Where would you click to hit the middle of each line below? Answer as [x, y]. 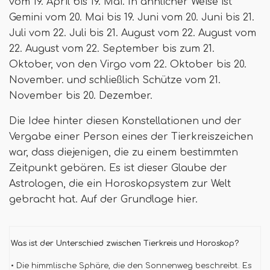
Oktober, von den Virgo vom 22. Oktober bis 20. [128, 64]
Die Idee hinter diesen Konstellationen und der [125, 121]
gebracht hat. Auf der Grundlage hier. [103, 199]
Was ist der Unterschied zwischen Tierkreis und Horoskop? [125, 243]
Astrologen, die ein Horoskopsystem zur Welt [120, 184]
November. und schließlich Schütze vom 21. [115, 80]
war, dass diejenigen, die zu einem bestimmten [124, 152]
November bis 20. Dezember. [81, 96]
